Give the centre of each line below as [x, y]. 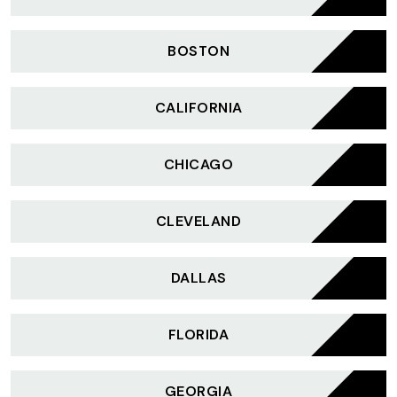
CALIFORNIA [198, 108]
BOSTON [198, 51]
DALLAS [198, 278]
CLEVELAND [198, 221]
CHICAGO [198, 164]
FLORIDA [198, 335]
